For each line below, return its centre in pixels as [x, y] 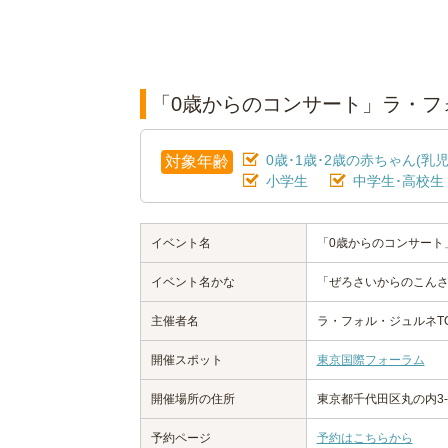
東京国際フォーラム [370, 360]
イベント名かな [192, 282]
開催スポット [186, 360]
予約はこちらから [364, 438]
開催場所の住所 [192, 399]
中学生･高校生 [398, 181]
